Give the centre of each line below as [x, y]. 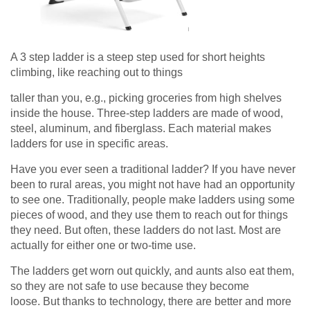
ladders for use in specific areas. [89, 144]
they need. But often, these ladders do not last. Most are [146, 230]
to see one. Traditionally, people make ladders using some [153, 200]
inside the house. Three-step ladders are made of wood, [147, 113]
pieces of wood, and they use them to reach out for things [149, 215]
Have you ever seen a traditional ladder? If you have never [153, 170]
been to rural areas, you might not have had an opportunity [153, 185]
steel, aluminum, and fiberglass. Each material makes [141, 129]
